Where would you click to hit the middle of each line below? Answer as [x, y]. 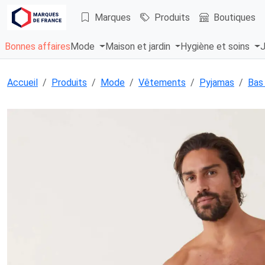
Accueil [22, 83]
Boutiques [235, 17]
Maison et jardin [139, 47]
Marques [113, 17]
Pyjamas [217, 83]
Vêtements [162, 83]
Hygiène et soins [216, 47]
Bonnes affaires [38, 47]
